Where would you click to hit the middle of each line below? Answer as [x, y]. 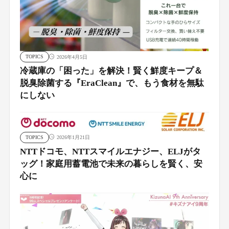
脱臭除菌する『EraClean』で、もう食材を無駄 [112, 83]
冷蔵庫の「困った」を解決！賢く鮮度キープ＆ [111, 71]
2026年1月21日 [73, 138]
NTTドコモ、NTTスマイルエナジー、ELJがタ [110, 151]
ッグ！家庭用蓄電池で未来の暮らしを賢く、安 [111, 164]
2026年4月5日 [72, 57]
